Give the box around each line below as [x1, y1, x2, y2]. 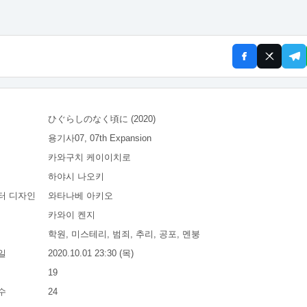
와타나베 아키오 [48, 190, 113, 201]
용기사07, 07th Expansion [48, 132, 151, 143]
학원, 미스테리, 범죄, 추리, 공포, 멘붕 [48, 228, 200, 239]
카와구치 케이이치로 [48, 151, 131, 162]
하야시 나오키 [48, 171, 104, 182]
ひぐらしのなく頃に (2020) [48, 113, 156, 124]
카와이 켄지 [48, 209, 95, 220]
